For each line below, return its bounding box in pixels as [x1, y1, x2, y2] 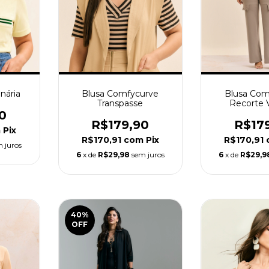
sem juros [131, 150, 165, 160]
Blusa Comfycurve [82, 88, 159, 100]
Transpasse [97, 98, 144, 109]
